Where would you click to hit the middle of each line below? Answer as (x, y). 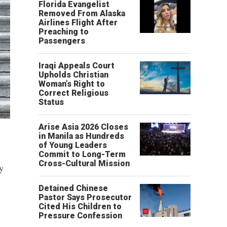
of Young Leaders (73, 145)
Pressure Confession (80, 216)
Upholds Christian (73, 75)
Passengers (62, 41)
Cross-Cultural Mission (84, 163)
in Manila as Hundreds (81, 136)
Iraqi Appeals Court (77, 66)
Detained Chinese (73, 188)
